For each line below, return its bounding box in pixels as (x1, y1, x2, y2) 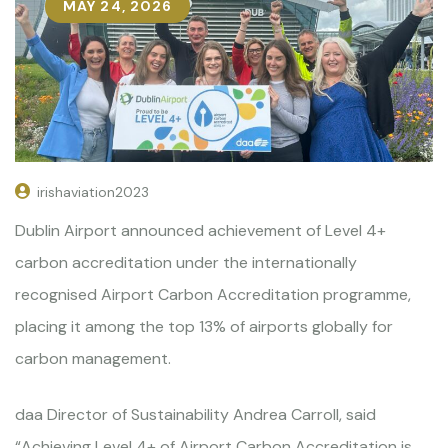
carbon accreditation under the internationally (15, 251, 357, 273)
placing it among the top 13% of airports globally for (15, 315, 393, 337)
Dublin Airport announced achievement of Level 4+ (15, 219, 386, 241)
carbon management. (15, 347, 171, 369)
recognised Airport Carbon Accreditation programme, (15, 283, 411, 305)
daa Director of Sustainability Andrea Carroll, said (15, 403, 376, 425)
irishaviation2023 (37, 182, 149, 201)
